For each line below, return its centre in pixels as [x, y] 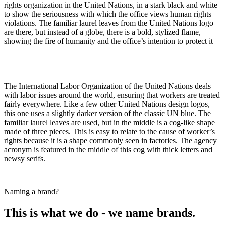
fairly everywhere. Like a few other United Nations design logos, [107, 104]
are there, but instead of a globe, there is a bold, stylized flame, [102, 32]
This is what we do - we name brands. [100, 213]
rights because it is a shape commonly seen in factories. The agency [110, 141]
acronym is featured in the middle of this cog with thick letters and [108, 150]
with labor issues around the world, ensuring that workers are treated [112, 95]
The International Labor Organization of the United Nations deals [107, 86]
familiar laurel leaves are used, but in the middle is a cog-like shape [109, 123]
